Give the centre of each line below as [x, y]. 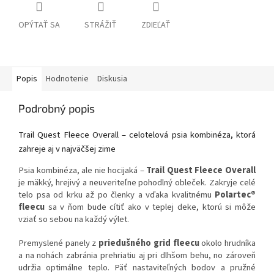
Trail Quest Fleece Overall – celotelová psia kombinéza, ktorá [137, 135]
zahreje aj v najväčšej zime [67, 149]
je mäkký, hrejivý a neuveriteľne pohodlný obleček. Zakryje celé [137, 182]
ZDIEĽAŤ [156, 25]
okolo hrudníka [228, 243]
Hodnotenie [67, 79]
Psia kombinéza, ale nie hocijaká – [83, 170]
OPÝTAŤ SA [39, 25]
